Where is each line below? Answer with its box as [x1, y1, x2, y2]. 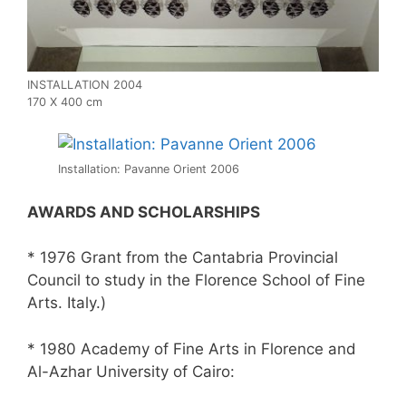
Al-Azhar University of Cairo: [27, 362, 235, 381]
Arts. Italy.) [27, 294, 106, 313]
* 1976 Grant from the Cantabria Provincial [27, 248, 338, 267]
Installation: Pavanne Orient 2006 [58, 162, 239, 177]
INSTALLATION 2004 [27, 77, 142, 92]
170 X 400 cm [27, 94, 102, 109]
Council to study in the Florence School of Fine [27, 271, 365, 290]
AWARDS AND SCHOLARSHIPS [27, 202, 260, 221]
